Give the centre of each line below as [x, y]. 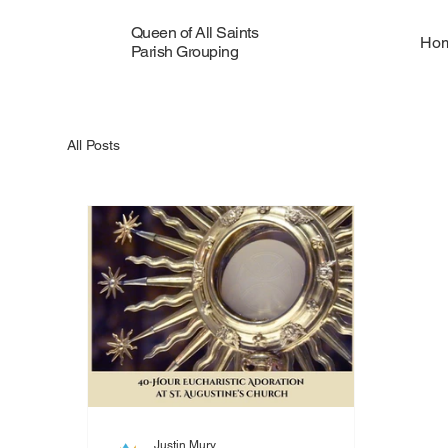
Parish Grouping [184, 51]
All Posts [94, 144]
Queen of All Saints [194, 32]
